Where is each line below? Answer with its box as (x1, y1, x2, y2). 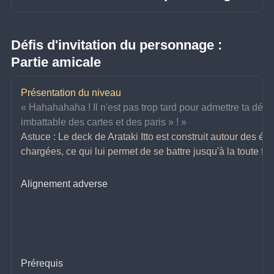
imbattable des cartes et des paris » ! (21, 117, 179, 128)
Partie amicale (11, 54, 102, 70)
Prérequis (21, 258, 64, 269)
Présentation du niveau (21, 87, 122, 98)
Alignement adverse (21, 179, 108, 190)
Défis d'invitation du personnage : (11, 37, 226, 53)
